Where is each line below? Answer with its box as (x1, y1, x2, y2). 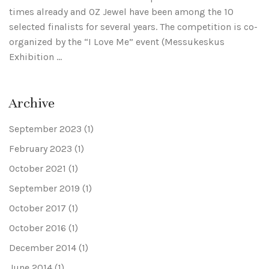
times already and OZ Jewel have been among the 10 (9, 6, 234, 17)
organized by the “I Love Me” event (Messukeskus (9, 36, 225, 47)
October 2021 (9, 163, 66, 174)
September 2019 (9, 183, 80, 194)
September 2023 (9, 123, 82, 134)
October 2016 (9, 222, 66, 234)
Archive (9, 95, 55, 111)
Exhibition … (9, 51, 62, 62)
